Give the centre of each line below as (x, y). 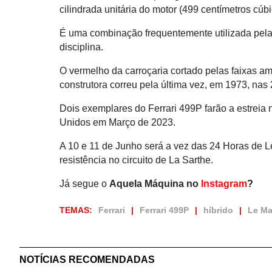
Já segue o (85, 183)
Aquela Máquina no (155, 183)
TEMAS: (76, 210)
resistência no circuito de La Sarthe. (137, 160)
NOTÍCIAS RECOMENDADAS (87, 259)
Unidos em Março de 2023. (118, 122)
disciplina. (82, 47)
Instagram (224, 183)
